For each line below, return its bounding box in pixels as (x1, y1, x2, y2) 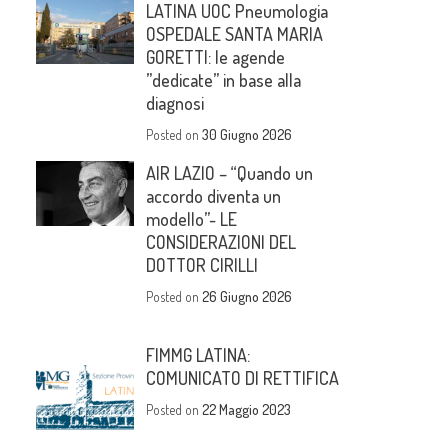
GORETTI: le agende (146, 46, 286, 69)
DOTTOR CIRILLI (146, 254, 259, 277)
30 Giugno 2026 (202, 126, 293, 144)
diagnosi (146, 92, 205, 115)
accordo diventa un (146, 185, 282, 208)
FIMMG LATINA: (146, 344, 251, 367)
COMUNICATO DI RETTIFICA (146, 367, 340, 390)
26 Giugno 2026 (202, 288, 293, 306)
